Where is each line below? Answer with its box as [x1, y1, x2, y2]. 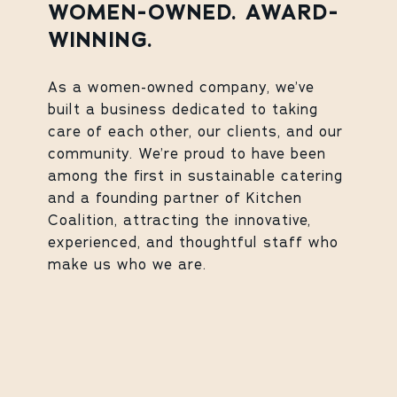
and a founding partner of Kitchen [47, 191, 302, 206]
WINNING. [47, 30, 153, 52]
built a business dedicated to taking [47, 102, 318, 117]
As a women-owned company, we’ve [47, 80, 315, 95]
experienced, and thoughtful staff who [47, 235, 339, 250]
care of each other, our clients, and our [47, 124, 343, 139]
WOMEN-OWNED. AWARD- [47, 3, 339, 25]
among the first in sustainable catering [47, 168, 343, 183]
